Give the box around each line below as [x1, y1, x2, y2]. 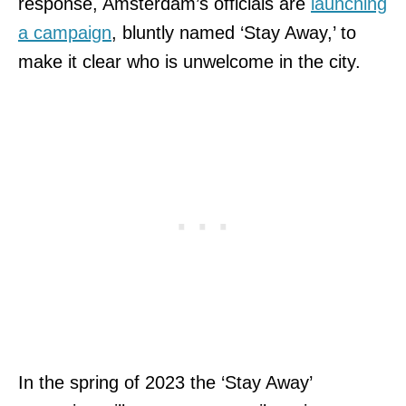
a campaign [18, 22, 111, 43]
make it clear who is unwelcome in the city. [18, 51, 361, 72]
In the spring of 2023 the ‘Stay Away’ [18, 372, 312, 392]
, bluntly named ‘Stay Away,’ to [111, 22, 356, 43]
